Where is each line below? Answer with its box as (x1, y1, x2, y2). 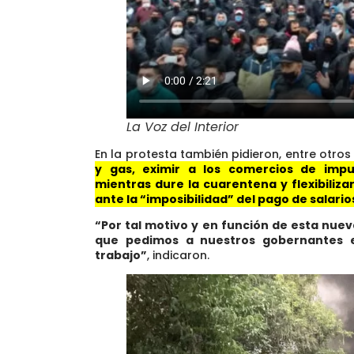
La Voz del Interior (126, 117, 239, 136)
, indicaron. (147, 247, 209, 264)
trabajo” (95, 247, 147, 264)
